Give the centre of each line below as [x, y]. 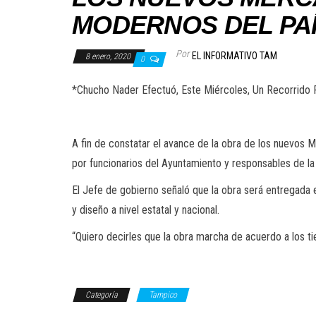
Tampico [163, 295]
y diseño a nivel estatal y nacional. [146, 210]
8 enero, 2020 [109, 56]
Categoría [102, 295]
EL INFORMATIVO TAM [235, 56]
